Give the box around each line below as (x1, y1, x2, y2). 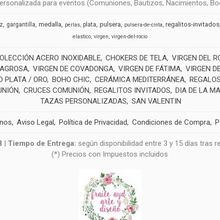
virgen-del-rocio (111, 33, 147, 40)
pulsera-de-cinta (124, 22, 163, 28)
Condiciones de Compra (132, 118, 211, 127)
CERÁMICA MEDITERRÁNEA (94, 75, 185, 84)
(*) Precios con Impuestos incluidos (52, 150, 168, 159)
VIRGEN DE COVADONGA (33, 64, 114, 73)
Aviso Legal (17, 118, 55, 127)
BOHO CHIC (52, 75, 90, 84)
